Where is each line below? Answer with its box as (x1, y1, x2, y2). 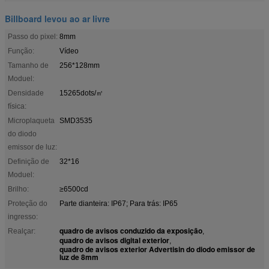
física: (8, 101, 26, 110)
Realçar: (8, 226, 35, 235)
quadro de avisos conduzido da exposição (59, 225, 202, 236)
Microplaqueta (8, 116, 55, 125)
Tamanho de (8, 61, 49, 70)
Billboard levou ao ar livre (5, 12, 110, 25)
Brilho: (8, 184, 29, 193)
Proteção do (8, 199, 47, 208)
